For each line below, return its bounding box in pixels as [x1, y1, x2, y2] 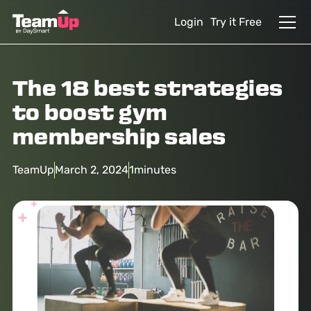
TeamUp [12, 163, 54, 176]
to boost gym [12, 103, 168, 126]
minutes [133, 163, 176, 176]
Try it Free [210, 15, 262, 28]
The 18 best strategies [12, 78, 283, 101]
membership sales [12, 127, 226, 150]
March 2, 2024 [54, 163, 128, 176]
